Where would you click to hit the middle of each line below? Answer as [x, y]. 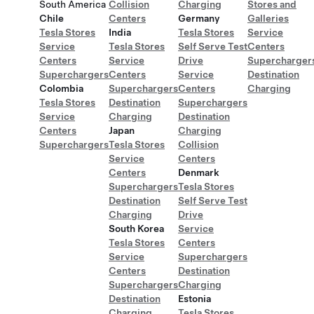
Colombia [61, 88]
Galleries [268, 18]
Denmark [199, 172]
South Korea [136, 228]
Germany [199, 18]
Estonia [194, 299]
